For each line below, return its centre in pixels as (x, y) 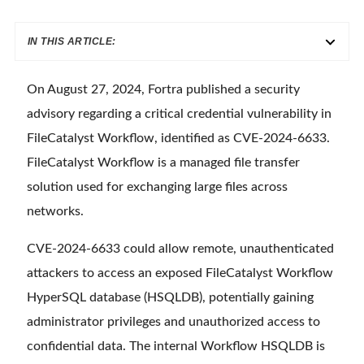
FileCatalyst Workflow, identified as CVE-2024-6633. (178, 139)
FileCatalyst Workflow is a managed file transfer (163, 163)
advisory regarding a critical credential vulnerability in (179, 114)
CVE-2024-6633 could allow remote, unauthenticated (180, 249)
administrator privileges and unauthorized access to (173, 322)
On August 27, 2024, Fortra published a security (163, 90)
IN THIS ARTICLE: (71, 42)
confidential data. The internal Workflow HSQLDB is (176, 347)
